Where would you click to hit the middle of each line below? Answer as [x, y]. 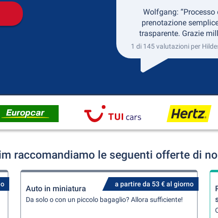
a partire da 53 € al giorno [154, 184]
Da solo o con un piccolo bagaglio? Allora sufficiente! [105, 200]
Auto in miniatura [56, 189]
